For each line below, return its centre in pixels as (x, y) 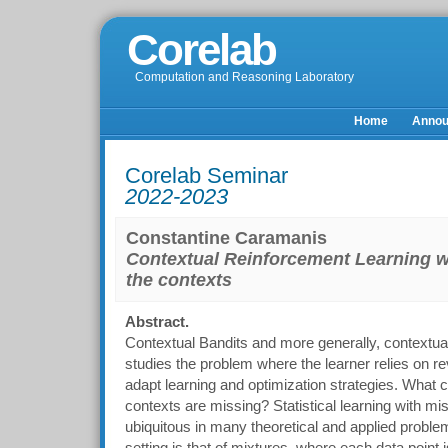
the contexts (179, 280)
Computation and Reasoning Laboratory (244, 77)
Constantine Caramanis (226, 238)
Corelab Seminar (206, 175)
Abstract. (157, 322)
